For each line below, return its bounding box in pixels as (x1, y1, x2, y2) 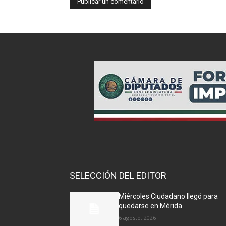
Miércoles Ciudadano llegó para (119, 192, 218, 200)
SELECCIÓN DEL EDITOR (70, 169, 166, 181)
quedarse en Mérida (119, 201, 183, 210)
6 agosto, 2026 (119, 213, 156, 221)
